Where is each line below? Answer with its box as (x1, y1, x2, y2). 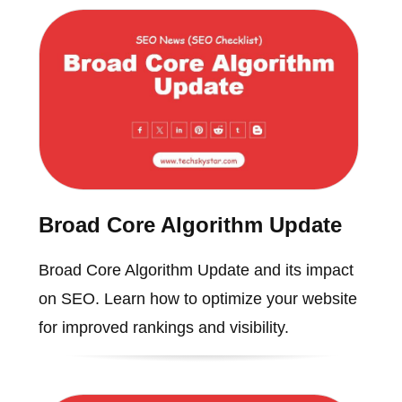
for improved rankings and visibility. (38, 318, 289, 336)
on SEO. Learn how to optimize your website (38, 289, 357, 308)
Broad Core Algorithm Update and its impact (38, 260, 354, 279)
